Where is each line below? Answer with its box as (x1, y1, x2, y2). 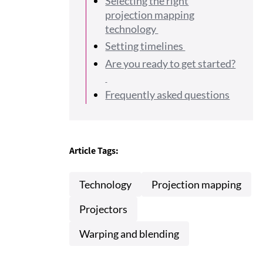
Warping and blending (79, 227, 180, 241)
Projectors (79, 203, 128, 216)
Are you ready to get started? (105, 56, 236, 70)
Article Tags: (69, 144, 119, 157)
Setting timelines (105, 39, 186, 53)
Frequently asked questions (105, 88, 230, 102)
